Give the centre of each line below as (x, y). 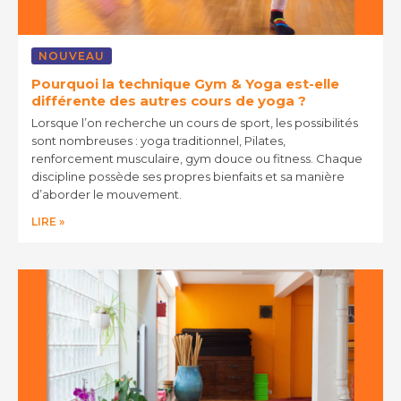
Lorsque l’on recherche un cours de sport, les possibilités (195, 122)
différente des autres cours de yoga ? (169, 100)
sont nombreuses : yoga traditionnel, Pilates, (158, 140)
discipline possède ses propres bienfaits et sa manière (188, 176)
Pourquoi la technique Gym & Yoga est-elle (185, 83)
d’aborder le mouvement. (107, 194)
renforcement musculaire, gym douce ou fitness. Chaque (197, 158)
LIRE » (48, 221)
